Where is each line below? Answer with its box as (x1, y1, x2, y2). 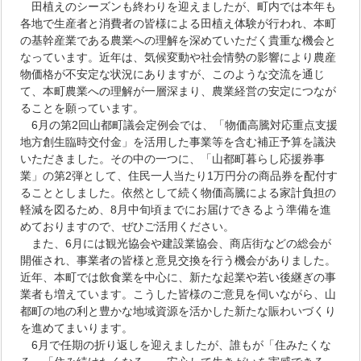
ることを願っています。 (20, 101, 145, 114)
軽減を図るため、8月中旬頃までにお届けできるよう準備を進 (20, 202, 332, 216)
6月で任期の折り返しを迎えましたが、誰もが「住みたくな (20, 338, 332, 351)
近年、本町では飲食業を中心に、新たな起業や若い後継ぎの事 (20, 270, 337, 284)
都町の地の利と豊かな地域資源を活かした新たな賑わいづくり (20, 304, 337, 317)
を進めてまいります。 (20, 321, 134, 334)
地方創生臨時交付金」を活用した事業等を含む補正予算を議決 (20, 135, 337, 148)
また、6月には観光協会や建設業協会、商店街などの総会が (20, 236, 332, 250)
